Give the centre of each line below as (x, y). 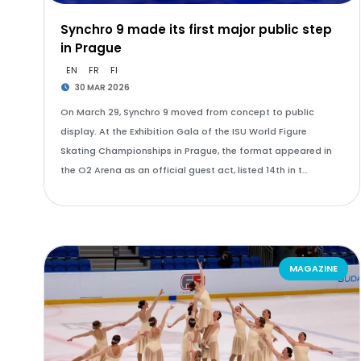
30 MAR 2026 (102, 87)
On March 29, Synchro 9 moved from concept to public (187, 112)
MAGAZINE (313, 268)
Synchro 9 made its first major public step (196, 29)
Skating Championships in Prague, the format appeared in (196, 151)
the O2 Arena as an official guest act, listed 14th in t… (184, 170)
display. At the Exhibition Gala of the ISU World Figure (183, 131)
